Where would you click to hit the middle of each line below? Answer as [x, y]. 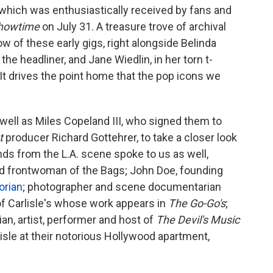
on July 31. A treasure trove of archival [133, 26]
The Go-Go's [197, 203]
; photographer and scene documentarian [122, 186]
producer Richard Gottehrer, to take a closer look [121, 137]
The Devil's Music [198, 219]
